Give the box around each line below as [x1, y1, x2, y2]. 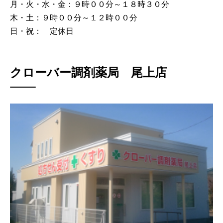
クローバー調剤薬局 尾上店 [10, 65, 167, 79]
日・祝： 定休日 [10, 26, 74, 35]
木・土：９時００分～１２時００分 [10, 13, 137, 22]
